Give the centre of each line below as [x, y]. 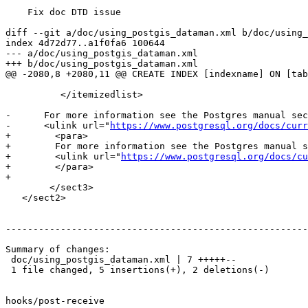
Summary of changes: [58, 250]
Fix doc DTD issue [16, 12]
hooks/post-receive [55, 301]
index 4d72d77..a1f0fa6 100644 [85, 43]
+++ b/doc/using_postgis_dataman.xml [102, 64]
